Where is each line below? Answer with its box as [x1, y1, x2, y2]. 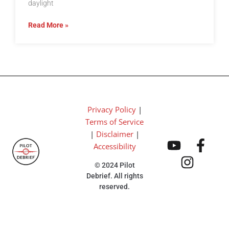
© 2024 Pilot [94, 161, 135, 170]
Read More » [28, 21, 68, 30]
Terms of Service [85, 117, 144, 127]
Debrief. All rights [86, 172, 143, 180]
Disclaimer [96, 129, 133, 140]
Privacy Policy [87, 104, 136, 115]
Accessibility [93, 141, 136, 152]
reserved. [99, 182, 130, 191]
